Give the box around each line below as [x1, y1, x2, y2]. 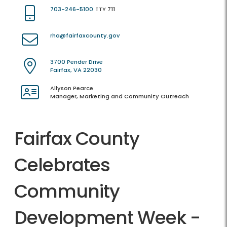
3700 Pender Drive [50, 58, 103, 66]
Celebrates [14, 152, 110, 178]
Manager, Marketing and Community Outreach [50, 92, 189, 101]
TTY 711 [95, 5, 115, 14]
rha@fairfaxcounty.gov [50, 31, 120, 40]
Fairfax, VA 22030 [50, 66, 102, 74]
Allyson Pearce [50, 84, 93, 93]
